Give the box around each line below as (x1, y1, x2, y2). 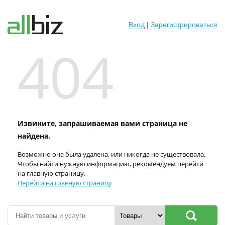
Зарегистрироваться (151, 21, 217, 29)
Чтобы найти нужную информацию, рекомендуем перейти (18, 159, 203, 168)
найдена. (18, 131, 50, 141)
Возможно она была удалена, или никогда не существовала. (18, 150, 205, 159)
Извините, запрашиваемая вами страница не (18, 119, 187, 128)
